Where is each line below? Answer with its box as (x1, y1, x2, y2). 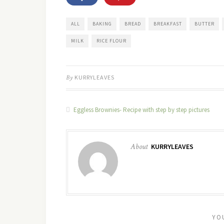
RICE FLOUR (96, 37, 126, 44)
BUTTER (194, 20, 214, 27)
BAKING (92, 20, 112, 27)
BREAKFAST (153, 20, 182, 27)
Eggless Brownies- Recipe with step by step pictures (72, 105, 209, 114)
